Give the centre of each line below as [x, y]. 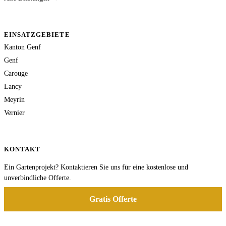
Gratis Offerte [113, 199]
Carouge [16, 73]
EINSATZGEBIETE [37, 35]
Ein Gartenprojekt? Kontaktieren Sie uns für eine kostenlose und [96, 167]
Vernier [14, 113]
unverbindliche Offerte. [38, 178]
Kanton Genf [22, 47]
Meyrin [14, 100]
